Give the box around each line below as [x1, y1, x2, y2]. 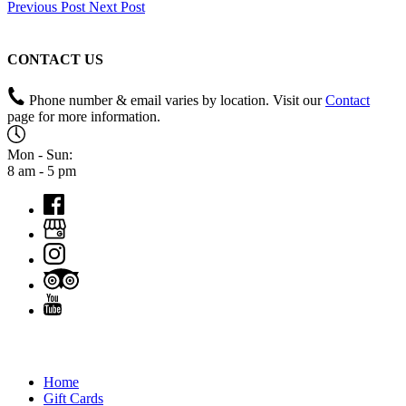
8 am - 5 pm [7, 162, 76, 179]
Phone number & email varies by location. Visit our [29, 92, 325, 108]
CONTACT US [7, 51, 103, 67]
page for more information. [7, 108, 160, 124]
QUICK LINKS [7, 338, 105, 354]
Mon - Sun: [7, 146, 72, 162]
